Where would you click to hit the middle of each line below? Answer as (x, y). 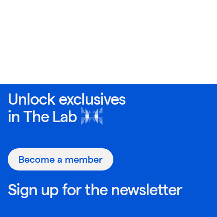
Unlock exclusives (67, 99)
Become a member (61, 159)
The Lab (50, 116)
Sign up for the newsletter (95, 189)
